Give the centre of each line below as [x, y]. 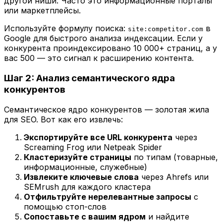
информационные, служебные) [85, 167]
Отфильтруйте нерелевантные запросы [108, 196]
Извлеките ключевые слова [81, 177]
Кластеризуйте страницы [78, 157]
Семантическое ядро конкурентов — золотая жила [107, 109]
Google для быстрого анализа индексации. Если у [103, 38]
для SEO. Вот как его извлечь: [63, 119]
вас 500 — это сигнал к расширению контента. [99, 58]
